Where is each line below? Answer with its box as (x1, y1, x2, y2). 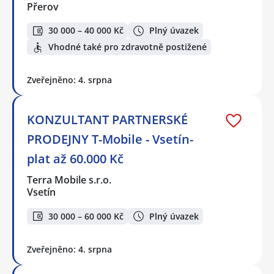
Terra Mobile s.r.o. (27, 173, 113, 187)
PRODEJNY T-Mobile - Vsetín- (27, 131, 193, 148)
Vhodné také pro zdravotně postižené (48, 41, 207, 53)
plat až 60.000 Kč (27, 150, 124, 168)
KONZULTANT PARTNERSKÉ (27, 111, 188, 128)
